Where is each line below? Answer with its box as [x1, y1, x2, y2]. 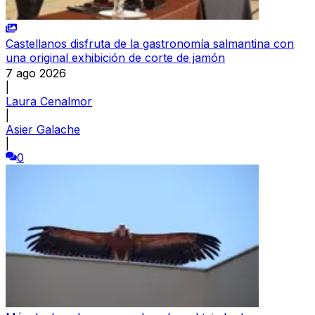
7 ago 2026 [6, 65, 66, 80]
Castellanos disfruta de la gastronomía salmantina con [6, 36, 294, 51]
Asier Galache [6, 122, 80, 136]
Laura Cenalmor [6, 94, 92, 108]
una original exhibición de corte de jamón [6, 50, 225, 65]
